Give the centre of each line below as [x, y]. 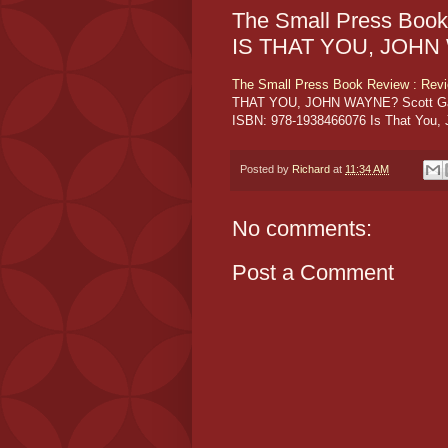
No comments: [302, 229]
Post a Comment [313, 273]
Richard [311, 168]
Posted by [266, 168]
